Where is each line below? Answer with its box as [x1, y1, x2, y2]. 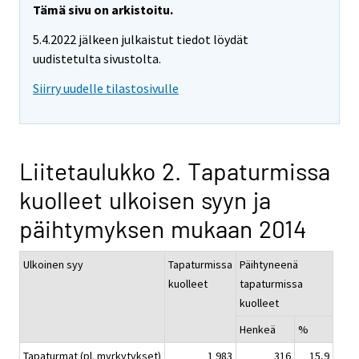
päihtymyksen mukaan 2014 [19, 213, 307, 243]
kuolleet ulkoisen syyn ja [19, 184, 271, 214]
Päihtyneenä [240, 256, 298, 272]
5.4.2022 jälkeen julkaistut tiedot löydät [33, 31, 248, 48]
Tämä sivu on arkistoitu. [33, 2, 173, 18]
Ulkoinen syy [23, 256, 83, 272]
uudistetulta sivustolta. [33, 50, 161, 67]
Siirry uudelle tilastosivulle [33, 79, 179, 96]
